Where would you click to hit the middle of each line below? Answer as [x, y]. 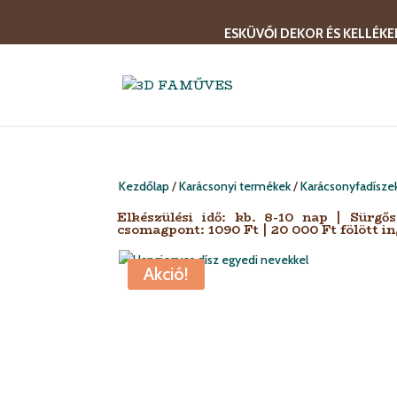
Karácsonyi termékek [235, 186]
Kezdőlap [144, 186]
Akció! [167, 273]
